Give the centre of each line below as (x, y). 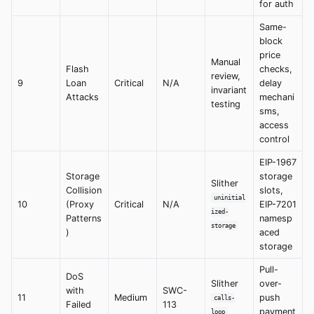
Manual (226, 62)
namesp (276, 218)
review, (226, 76)
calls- (224, 298)
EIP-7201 (278, 204)
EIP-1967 (278, 162)
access (274, 125)
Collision (84, 190)
